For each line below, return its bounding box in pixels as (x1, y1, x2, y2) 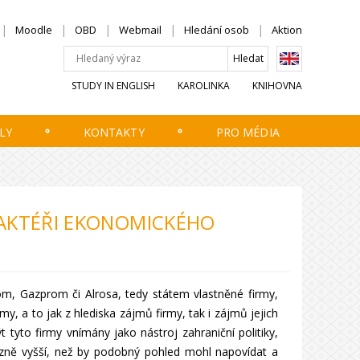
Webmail (119, 22, 162, 37)
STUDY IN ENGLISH (72, 78, 155, 92)
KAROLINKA (178, 78, 230, 92)
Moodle (15, 22, 52, 37)
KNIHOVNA (252, 78, 302, 92)
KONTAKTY (83, 125, 145, 140)
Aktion (272, 22, 302, 37)
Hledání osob (184, 22, 249, 37)
